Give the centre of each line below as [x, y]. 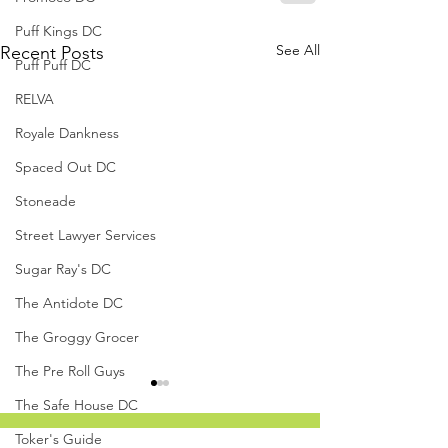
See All [298, 50]
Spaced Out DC [65, 167]
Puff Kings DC [58, 31]
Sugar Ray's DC [63, 269]
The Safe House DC [76, 405]
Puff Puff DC [53, 65]
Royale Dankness [67, 133]
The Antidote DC [69, 303]
